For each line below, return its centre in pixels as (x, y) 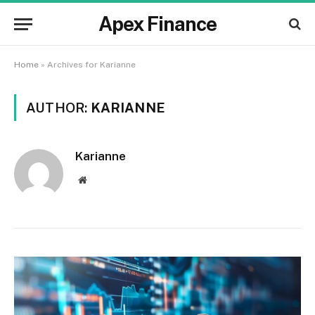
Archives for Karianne (91, 65)
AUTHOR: (58, 108)
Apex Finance (157, 24)
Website (102, 179)
